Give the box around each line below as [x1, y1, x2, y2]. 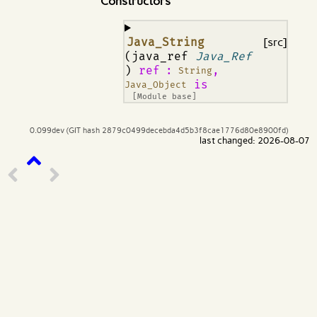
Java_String [127, 35, 205, 49]
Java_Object [125, 79, 187, 91]
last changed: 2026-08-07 [200, 134, 310, 146]
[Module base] [132, 91, 197, 101]
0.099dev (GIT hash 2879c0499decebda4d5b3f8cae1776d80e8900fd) [29, 125, 288, 135]
